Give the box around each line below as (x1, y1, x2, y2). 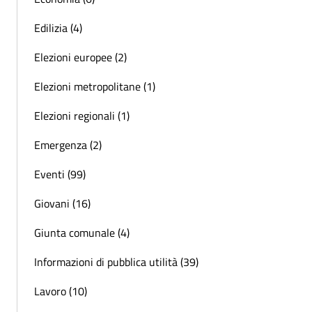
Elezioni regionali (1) (34, 107, 130, 125)
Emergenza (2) (34, 136, 102, 154)
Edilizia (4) (34, 19, 82, 37)
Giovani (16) (34, 195, 91, 212)
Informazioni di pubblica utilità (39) (34, 253, 198, 271)
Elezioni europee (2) (34, 49, 127, 66)
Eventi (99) (34, 166, 86, 183)
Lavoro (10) (34, 283, 87, 300)
